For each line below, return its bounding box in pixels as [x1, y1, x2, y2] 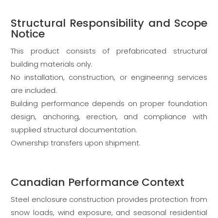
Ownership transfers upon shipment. [11, 138, 141, 148]
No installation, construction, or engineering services [11, 72, 207, 83]
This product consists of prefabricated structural [11, 46, 207, 56]
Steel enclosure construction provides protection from [11, 194, 207, 205]
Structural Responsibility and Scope [11, 16, 207, 31]
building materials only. [11, 59, 93, 70]
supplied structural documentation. [11, 125, 138, 135]
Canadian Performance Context [11, 175, 185, 190]
